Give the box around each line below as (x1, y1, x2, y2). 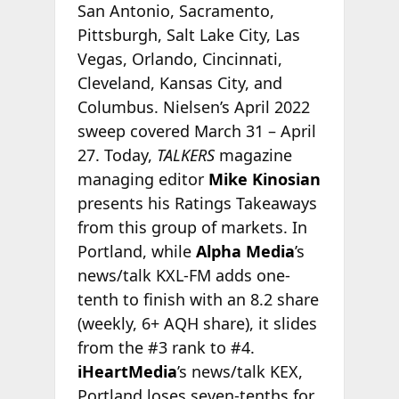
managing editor (77, 167, 208, 190)
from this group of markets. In (77, 216, 307, 238)
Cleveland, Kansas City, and (77, 71, 282, 94)
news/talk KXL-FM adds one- (77, 264, 290, 286)
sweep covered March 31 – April (77, 119, 316, 142)
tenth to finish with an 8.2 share (77, 288, 319, 310)
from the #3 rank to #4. (77, 336, 255, 358)
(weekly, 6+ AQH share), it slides (77, 312, 317, 334)
